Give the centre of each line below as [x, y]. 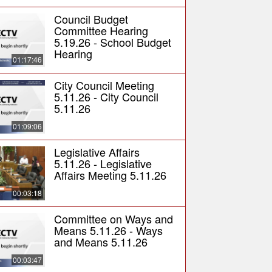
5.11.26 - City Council [106, 97]
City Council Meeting [104, 85]
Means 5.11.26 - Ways [108, 230]
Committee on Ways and [113, 219]
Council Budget [91, 19]
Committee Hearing [101, 30]
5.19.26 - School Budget [112, 42]
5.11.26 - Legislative [103, 164]
